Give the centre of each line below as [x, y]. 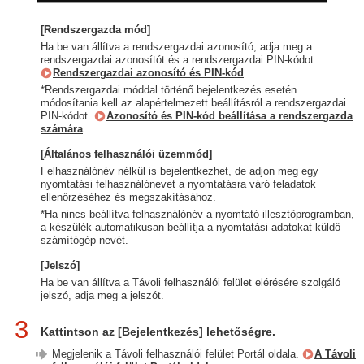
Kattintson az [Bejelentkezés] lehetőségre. [158, 331]
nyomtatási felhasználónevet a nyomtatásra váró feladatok [178, 184]
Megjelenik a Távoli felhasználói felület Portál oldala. [177, 353]
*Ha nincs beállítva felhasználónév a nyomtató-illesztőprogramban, [197, 214]
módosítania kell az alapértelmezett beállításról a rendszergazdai [193, 102]
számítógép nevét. [84, 240]
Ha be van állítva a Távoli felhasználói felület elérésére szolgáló [191, 282]
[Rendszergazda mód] [95, 29]
